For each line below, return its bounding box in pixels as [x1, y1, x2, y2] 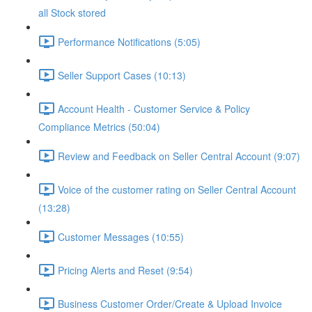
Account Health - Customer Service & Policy [58, 101, 250, 116]
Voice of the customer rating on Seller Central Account [58, 182, 296, 196]
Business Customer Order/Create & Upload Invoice [58, 296, 282, 311]
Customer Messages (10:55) [58, 229, 184, 244]
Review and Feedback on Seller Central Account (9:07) [58, 148, 300, 163]
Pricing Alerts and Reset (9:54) [58, 263, 193, 277]
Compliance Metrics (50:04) [38, 120, 160, 134]
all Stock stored [38, 6, 106, 19]
